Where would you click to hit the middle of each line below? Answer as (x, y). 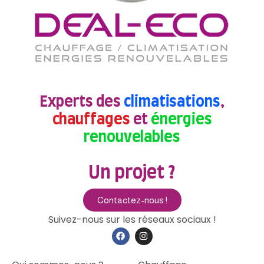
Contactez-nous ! (132, 200)
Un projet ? (132, 173)
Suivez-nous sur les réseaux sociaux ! (132, 219)
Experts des (82, 102)
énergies (181, 120)
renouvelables (132, 137)
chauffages (93, 120)
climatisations (172, 102)
